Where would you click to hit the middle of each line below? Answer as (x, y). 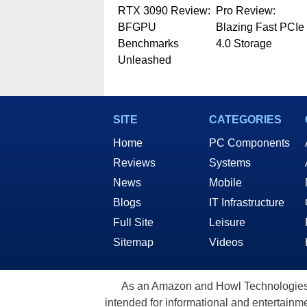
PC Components (249, 143)
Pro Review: (245, 10)
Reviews (134, 162)
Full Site (133, 222)
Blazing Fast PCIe (260, 27)
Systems (230, 162)
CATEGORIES (245, 119)
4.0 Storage (244, 43)
